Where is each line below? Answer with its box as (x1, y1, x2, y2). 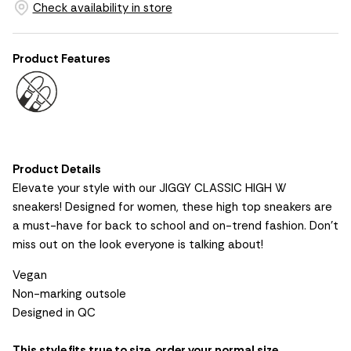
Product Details (13, 161, 101, 178)
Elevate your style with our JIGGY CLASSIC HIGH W (13, 180, 287, 197)
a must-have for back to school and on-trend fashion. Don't (13, 218, 338, 234)
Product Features (13, 51, 110, 67)
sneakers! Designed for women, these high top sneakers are (13, 199, 332, 215)
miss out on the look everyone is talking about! (13, 237, 263, 253)
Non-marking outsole (13, 286, 126, 302)
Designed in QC (13, 305, 96, 321)
